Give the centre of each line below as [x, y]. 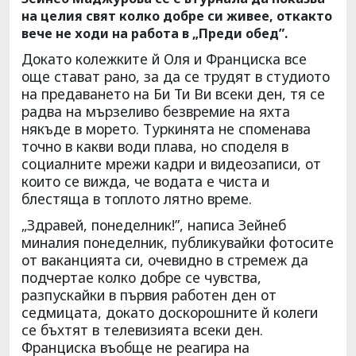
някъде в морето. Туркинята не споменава [166, 128]
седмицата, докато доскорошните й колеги [170, 312]
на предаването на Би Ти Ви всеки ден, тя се [173, 93]
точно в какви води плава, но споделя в [155, 146]
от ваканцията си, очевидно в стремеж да [165, 259]
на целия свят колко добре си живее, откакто [177, 15]
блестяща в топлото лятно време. [137, 198]
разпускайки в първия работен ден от [149, 294]
